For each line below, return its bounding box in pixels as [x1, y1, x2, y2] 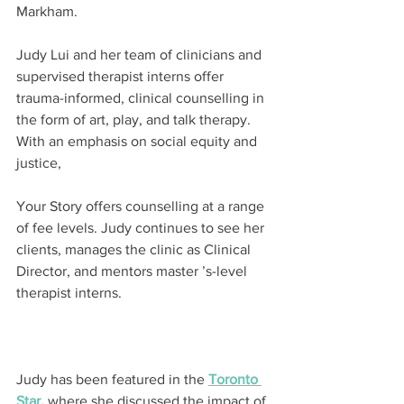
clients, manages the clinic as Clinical [16, 242, 254, 258]
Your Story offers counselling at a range [16, 198, 268, 215]
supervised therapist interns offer [16, 69, 227, 85]
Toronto [208, 372, 262, 388]
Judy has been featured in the [16, 372, 208, 388]
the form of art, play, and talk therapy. [16, 112, 254, 128]
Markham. [16, 4, 78, 20]
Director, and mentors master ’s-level [16, 263, 251, 280]
